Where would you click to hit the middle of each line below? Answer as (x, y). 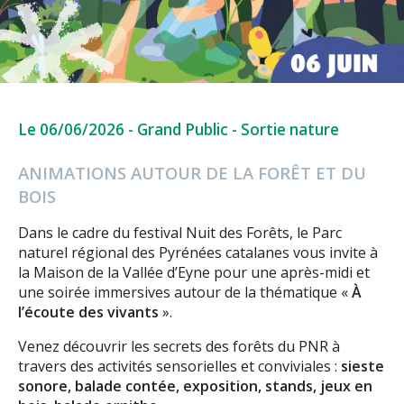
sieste (363, 367)
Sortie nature (290, 130)
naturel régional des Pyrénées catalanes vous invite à (198, 253)
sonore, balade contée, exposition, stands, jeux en (195, 386)
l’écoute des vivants (88, 312)
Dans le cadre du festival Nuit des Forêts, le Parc (180, 233)
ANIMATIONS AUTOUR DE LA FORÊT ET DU (192, 173)
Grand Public (183, 130)
